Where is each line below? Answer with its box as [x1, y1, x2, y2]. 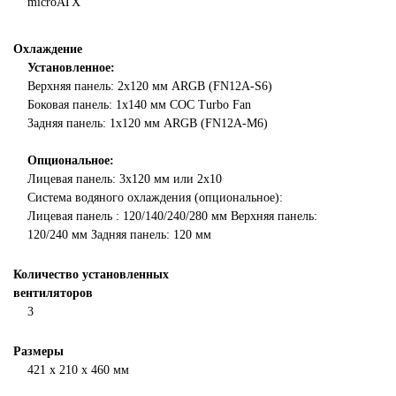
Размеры [13, 345, 64, 358]
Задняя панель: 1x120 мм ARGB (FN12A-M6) [27, 117, 268, 130]
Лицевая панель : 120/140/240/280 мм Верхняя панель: [27, 209, 317, 223]
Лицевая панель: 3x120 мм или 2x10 [27, 172, 222, 186]
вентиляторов [13, 286, 93, 300]
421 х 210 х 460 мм [27, 363, 129, 377]
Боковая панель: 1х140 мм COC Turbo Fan [27, 98, 251, 111]
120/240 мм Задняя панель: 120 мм [27, 228, 211, 241]
